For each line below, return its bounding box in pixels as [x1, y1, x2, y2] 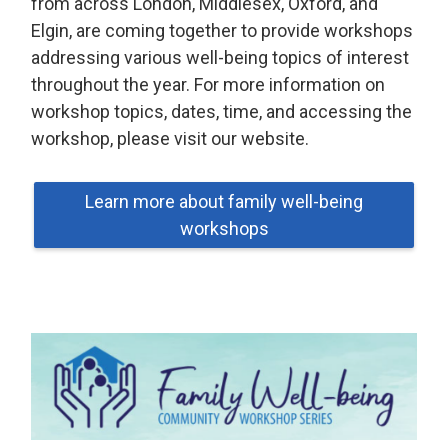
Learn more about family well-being [85, 191, 363, 213]
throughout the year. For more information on [31, 74, 386, 96]
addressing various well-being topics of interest [31, 47, 410, 69]
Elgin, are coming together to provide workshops [31, 20, 414, 42]
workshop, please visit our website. [31, 128, 310, 150]
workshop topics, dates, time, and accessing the [31, 101, 413, 123]
